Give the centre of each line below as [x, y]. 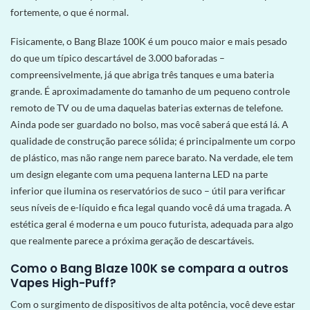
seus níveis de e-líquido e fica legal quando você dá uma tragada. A [151, 207]
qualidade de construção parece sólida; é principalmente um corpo [153, 140]
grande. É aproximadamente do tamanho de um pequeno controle [150, 91]
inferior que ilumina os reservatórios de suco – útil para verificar [148, 190]
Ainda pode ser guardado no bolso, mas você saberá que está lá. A [149, 124]
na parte [250, 174]
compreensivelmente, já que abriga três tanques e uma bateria [142, 74]
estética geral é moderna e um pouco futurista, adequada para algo [152, 224]
